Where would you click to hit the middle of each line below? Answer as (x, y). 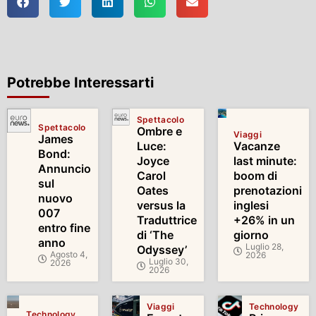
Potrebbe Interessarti (80, 83)
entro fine (65, 227)
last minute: (265, 161)
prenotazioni (267, 191)
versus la (161, 206)
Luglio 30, (168, 262)
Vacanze (256, 146)
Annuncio (65, 168)
